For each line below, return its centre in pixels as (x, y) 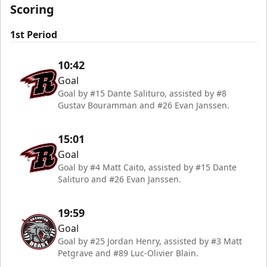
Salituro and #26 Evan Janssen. (119, 179)
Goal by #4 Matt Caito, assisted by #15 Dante (147, 167)
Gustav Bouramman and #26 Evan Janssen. (144, 105)
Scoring (32, 9)
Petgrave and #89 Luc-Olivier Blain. (128, 253)
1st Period (34, 35)
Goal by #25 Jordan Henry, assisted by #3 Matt (150, 241)
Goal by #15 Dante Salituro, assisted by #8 (142, 93)
